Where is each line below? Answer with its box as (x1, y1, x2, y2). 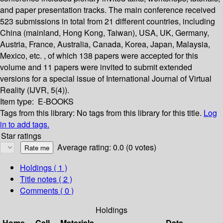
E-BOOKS (38, 96, 74, 108)
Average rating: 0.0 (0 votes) (57, 141, 156, 153)
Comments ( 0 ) (20, 185, 74, 197)
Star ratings (1, 130, 41, 142)
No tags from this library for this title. (77, 107, 202, 119)
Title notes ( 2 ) (20, 173, 72, 185)
